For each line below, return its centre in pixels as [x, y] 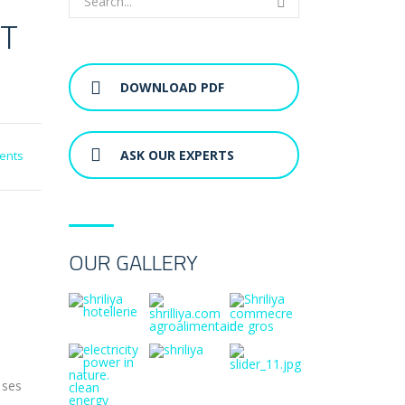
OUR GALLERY [133, 262]
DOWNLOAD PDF [172, 88]
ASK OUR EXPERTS [177, 155]
